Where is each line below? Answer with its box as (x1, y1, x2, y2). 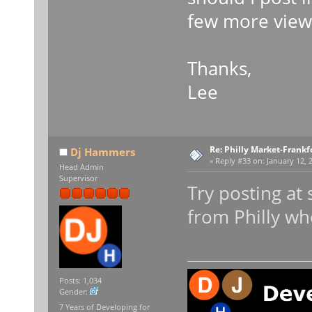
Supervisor (58, 173, 97, 183)
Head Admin (58, 162, 104, 172)
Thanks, (187, 55, 251, 81)
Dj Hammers (70, 144, 136, 159)
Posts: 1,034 (58, 276, 102, 286)
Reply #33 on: (214, 155, 265, 166)
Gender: (58, 287, 90, 297)
